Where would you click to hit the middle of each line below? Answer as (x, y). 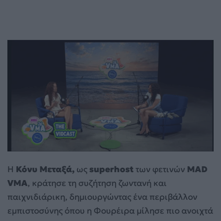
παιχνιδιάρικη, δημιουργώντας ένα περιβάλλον (102, 197)
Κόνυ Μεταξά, (45, 169)
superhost (111, 169)
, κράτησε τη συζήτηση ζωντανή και (97, 183)
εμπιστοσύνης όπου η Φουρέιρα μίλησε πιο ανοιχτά (110, 210)
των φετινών (160, 169)
